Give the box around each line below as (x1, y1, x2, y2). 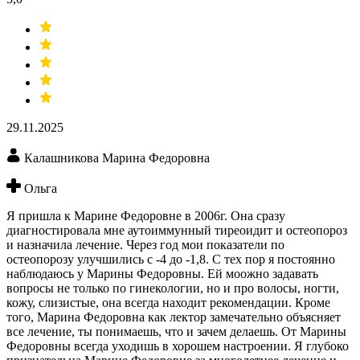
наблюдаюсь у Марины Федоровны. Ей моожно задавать (6, 267, 318, 281)
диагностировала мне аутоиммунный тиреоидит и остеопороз (6, 223, 347, 238)
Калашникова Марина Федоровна (24, 151, 210, 166)
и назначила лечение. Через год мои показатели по (6, 238, 284, 252)
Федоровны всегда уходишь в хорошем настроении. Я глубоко (6, 339, 349, 354)
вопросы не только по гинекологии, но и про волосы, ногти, (6, 281, 339, 296)
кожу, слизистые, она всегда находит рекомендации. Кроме (6, 296, 330, 310)
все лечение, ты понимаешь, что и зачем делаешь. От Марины (6, 325, 346, 339)
